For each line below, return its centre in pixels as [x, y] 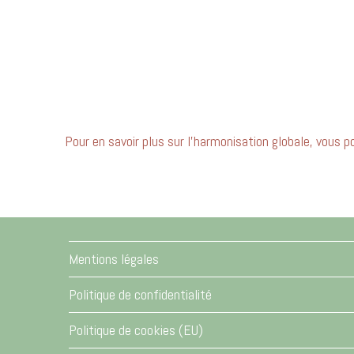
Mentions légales [114, 259]
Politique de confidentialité [140, 295]
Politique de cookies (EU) [136, 330]
